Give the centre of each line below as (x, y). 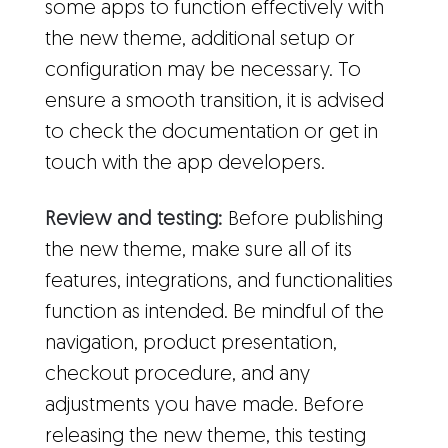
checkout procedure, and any (177, 374)
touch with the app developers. (185, 163)
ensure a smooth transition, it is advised (214, 101)
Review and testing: (134, 219)
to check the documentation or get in (211, 132)
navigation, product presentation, (191, 343)
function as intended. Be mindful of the (214, 312)
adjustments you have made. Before (204, 405)
